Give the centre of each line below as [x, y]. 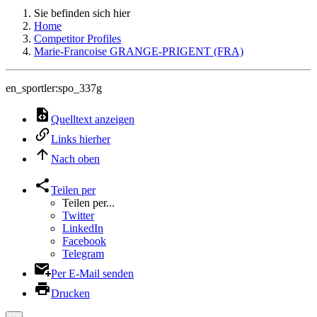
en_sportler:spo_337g [54, 88]
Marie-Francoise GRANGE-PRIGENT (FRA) [139, 51]
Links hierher [81, 139]
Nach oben [75, 159]
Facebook [84, 241]
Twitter [78, 215]
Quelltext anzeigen [93, 119]
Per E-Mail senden [92, 273]
